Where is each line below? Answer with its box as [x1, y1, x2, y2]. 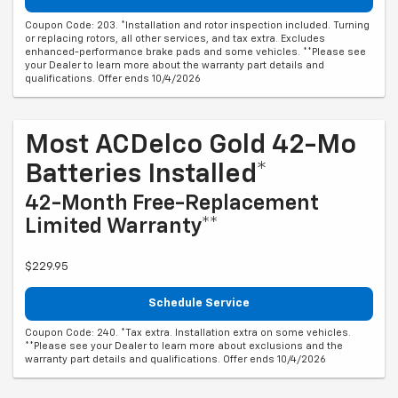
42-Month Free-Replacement [25, 192, 319, 214]
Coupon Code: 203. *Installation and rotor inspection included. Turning [25, 20, 370, 30]
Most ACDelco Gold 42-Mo [25, 131, 356, 159]
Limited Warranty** [25, 215, 219, 237]
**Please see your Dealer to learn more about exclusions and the [25, 341, 343, 352]
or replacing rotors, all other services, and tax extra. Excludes [25, 33, 325, 44]
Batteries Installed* [25, 161, 267, 188]
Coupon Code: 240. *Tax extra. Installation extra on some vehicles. [25, 328, 351, 338]
